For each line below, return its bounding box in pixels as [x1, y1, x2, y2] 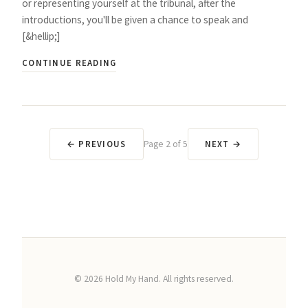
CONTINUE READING [22, 56, 117, 68]
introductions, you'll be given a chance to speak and [22, 12, 248, 26]
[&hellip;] [22, 29, 60, 43]
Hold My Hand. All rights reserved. [103, 272, 234, 285]
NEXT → [204, 137, 242, 149]
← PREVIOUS [66, 137, 126, 149]
